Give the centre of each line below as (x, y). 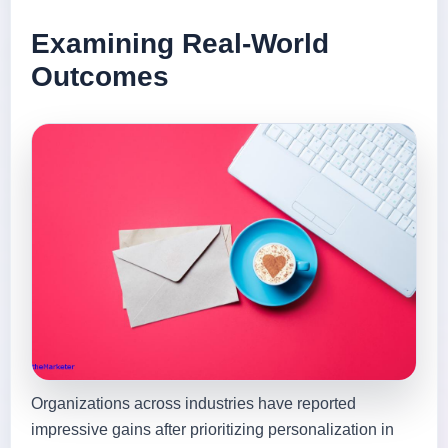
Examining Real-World (180, 43)
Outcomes (100, 76)
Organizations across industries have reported (193, 403)
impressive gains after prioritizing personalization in (212, 429)
